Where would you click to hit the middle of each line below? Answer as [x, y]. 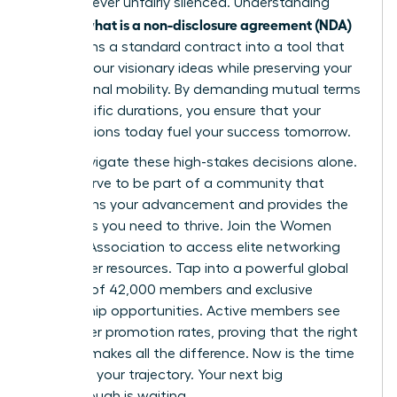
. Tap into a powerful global [258, 269]
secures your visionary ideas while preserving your [192, 69]
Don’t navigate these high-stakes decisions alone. [195, 163]
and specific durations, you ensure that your [177, 111]
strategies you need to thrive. [130, 226]
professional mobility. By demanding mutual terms [197, 90]
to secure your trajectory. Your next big [158, 375]
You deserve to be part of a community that [179, 184]
